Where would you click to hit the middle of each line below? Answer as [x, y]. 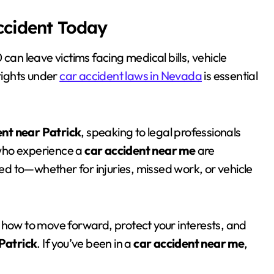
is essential [230, 76]
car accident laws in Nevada [131, 76]
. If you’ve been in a [85, 243]
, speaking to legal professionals [161, 132]
